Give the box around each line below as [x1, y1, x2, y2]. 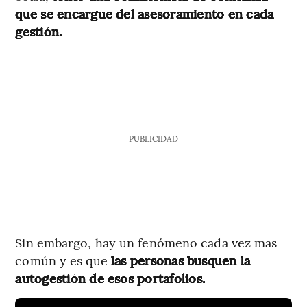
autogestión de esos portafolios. [15, 269, 206, 286]
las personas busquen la [110, 251, 251, 269]
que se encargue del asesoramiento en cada [15, 4, 274, 22]
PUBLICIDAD [128, 132, 178, 144]
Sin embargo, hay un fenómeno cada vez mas [15, 233, 278, 251]
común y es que [15, 251, 111, 269]
